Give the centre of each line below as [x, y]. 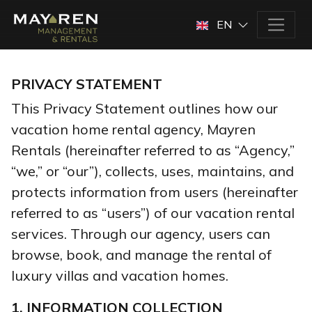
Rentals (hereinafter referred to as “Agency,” [153, 150]
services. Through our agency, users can [141, 233]
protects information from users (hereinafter [155, 192]
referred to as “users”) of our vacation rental [153, 212]
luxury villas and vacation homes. [120, 275]
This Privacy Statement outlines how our [145, 108]
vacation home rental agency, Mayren [133, 129]
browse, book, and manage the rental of [141, 254]
